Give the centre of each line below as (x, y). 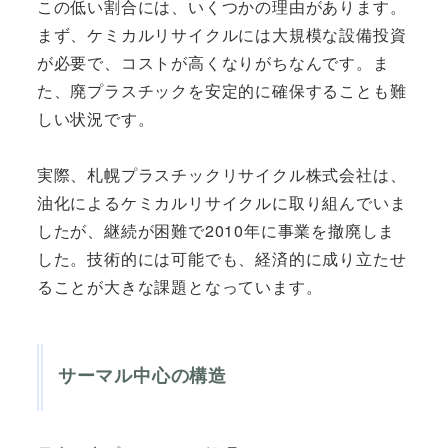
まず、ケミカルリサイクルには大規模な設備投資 (221, 34)
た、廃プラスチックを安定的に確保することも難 (221, 90)
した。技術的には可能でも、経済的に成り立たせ (221, 258)
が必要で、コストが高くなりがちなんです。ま (213, 62)
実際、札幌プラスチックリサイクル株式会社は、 (221, 174)
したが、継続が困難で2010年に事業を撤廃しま (216, 230)
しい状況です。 (95, 118)
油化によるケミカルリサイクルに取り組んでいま (221, 202)
